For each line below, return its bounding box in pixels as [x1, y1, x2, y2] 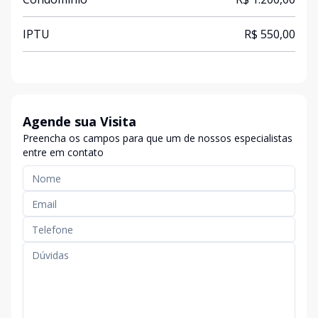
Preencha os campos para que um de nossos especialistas [23, 131, 292, 145]
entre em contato [23, 146, 104, 159]
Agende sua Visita [23, 113, 136, 130]
